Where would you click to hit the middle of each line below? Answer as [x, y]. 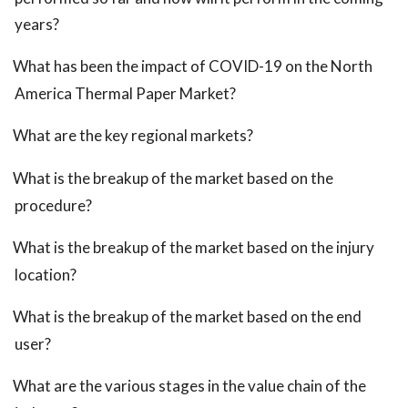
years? [37, 25]
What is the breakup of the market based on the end [187, 317]
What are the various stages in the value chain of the [189, 386]
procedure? [53, 206]
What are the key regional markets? [133, 136]
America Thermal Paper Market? [125, 94]
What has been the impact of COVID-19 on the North [193, 66]
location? [46, 275]
